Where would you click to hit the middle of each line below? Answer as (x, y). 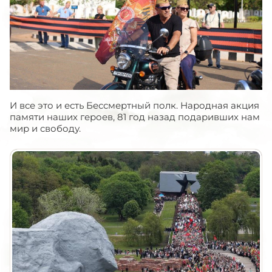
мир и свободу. (45, 128)
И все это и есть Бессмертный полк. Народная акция (134, 105)
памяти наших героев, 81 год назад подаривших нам (135, 117)
